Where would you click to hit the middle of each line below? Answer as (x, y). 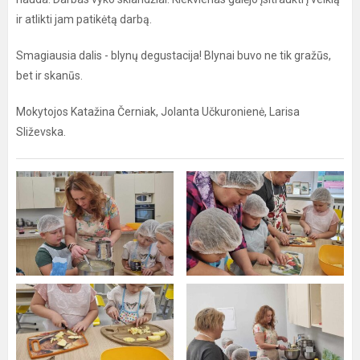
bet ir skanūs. (49, 76)
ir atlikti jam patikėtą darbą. (84, 19)
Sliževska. (41, 132)
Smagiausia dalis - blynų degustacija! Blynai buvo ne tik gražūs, (174, 55)
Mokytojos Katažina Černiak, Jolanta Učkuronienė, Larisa (158, 112)
